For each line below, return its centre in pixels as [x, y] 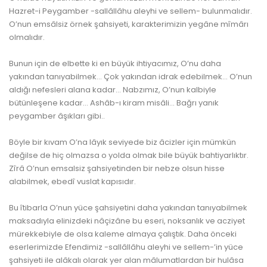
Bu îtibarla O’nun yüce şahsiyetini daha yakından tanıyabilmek [128, 208]
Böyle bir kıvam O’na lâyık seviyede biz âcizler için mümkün [122, 142]
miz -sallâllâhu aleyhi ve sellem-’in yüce [166, 247]
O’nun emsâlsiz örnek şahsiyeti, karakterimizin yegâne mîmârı [129, 24]
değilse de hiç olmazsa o [59, 155]
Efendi [77, 247]
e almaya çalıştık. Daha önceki [178, 234]
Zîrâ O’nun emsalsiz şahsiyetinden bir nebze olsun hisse [117, 168]
